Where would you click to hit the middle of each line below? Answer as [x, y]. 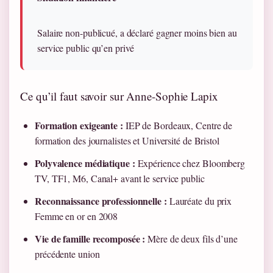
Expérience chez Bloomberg [190, 163]
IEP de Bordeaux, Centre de [178, 126]
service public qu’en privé [86, 48]
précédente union [67, 254]
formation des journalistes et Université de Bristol [127, 141]
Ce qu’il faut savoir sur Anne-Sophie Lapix [119, 96]
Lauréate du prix [199, 201]
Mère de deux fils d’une [191, 239]
